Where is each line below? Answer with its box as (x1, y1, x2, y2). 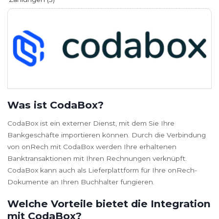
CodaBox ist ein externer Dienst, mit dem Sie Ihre (7, 119, 175, 128)
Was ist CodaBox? (7, 98, 104, 111)
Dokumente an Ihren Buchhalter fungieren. (7, 178, 154, 186)
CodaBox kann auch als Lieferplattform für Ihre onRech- (7, 166, 197, 175)
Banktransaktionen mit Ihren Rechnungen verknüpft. (7, 154, 187, 163)
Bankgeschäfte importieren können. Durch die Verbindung (7, 131, 206, 139)
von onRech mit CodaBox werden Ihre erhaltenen (7, 143, 176, 151)
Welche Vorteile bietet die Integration (7, 197, 211, 210)
